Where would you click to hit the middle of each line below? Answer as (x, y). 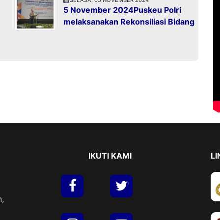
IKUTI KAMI (110, 155)
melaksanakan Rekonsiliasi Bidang (129, 21)
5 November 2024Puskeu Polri (122, 10)
